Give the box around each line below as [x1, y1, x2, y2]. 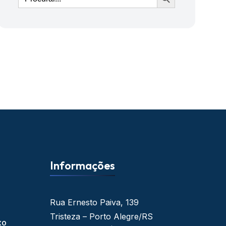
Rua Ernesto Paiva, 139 [50, 197, 139, 207]
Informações [50, 158, 116, 173]
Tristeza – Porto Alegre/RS [50, 211, 153, 221]
